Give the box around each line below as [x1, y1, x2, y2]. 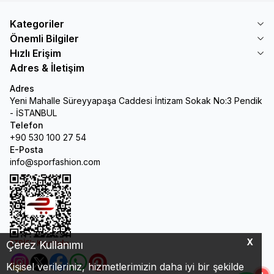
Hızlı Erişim [10, 47, 61, 59]
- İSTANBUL [10, 108, 57, 118]
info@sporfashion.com [10, 157, 100, 167]
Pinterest [97, 262, 133, 273]
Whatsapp [77, 262, 119, 273]
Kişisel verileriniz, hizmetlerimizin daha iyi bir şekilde [6, 261, 244, 273]
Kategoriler [10, 18, 64, 30]
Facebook [57, 262, 100, 273]
